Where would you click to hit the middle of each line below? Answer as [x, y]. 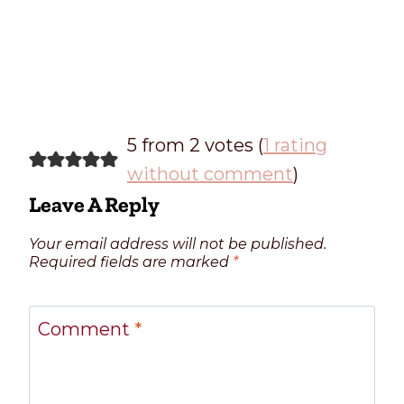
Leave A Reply [94, 204]
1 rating [295, 145]
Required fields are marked [131, 262]
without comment [210, 174]
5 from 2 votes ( [195, 145]
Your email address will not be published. [178, 243]
